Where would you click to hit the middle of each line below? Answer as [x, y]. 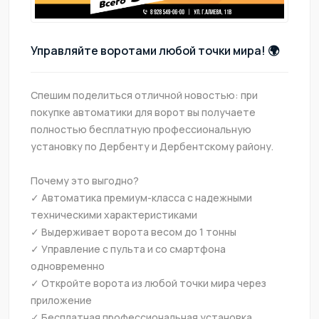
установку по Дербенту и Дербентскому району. [152, 146]
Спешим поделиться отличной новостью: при [144, 95]
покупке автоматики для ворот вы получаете [143, 112]
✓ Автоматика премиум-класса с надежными [141, 197]
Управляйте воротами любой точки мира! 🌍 [155, 50]
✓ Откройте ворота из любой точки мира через [148, 283]
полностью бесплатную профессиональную [141, 129]
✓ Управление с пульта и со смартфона [128, 249]
